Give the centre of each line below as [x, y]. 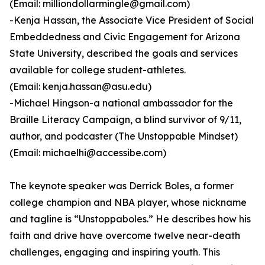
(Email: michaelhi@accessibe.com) [88, 153]
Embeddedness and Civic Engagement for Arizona [125, 37]
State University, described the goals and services [124, 54]
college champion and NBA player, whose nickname [128, 203]
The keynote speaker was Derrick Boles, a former [122, 186]
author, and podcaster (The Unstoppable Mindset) [124, 136]
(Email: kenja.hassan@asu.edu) [80, 87]
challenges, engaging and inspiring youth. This [115, 252]
